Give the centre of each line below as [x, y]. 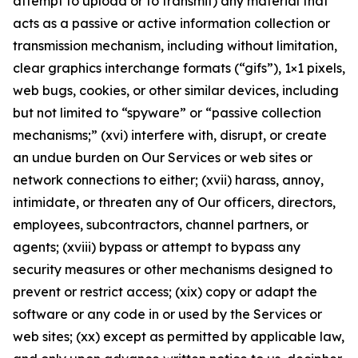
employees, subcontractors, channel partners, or [161, 225]
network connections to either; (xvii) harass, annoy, [168, 180]
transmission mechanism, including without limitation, [175, 46]
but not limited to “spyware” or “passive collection [167, 113]
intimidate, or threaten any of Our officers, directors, [174, 202]
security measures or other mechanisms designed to [173, 269]
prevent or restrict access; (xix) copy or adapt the [165, 292]
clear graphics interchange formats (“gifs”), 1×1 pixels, [179, 68]
